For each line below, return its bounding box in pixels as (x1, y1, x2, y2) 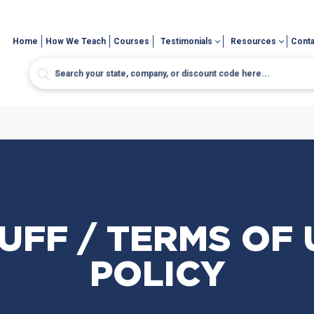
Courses (114, 36, 150, 46)
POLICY (89, 260, 225, 292)
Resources (231, 36, 277, 46)
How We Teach (46, 36, 107, 46)
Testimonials (161, 36, 213, 46)
